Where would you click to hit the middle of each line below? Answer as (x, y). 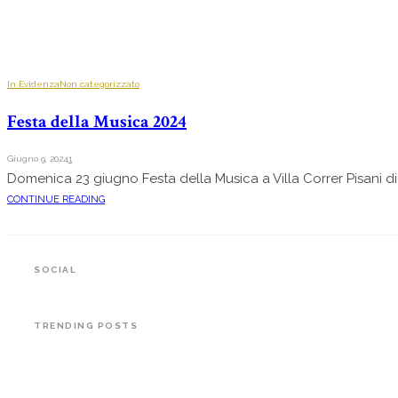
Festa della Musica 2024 (97, 121)
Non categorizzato (99, 84)
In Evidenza (33, 84)
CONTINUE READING (56, 199)
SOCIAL (55, 269)
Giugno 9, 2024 (38, 158)
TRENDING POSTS (86, 325)
